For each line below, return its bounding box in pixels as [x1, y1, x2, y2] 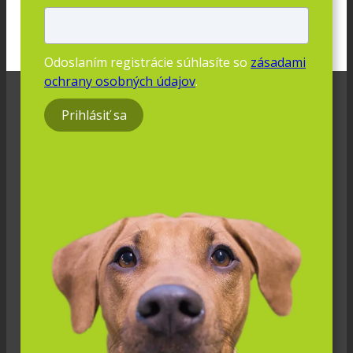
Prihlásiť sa [61, 106, 127, 124]
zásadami [251, 53, 306, 71]
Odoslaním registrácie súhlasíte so [44, 53, 251, 71]
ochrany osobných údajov [44, 72, 195, 90]
